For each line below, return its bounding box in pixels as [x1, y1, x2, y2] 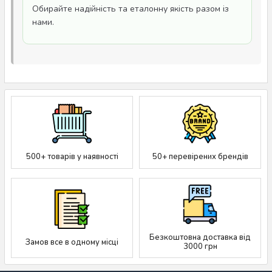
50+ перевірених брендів [152, 151, 248, 162]
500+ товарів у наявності [25, 151, 118, 162]
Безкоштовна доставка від [149, 232, 251, 243]
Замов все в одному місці [25, 236, 118, 248]
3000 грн [183, 241, 217, 252]
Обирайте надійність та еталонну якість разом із [32, 3, 229, 15]
